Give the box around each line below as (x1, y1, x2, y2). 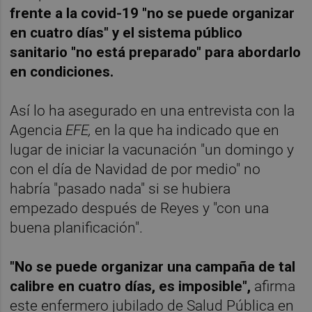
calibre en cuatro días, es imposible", (10, 277, 251, 295)
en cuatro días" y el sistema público (10, 24, 243, 41)
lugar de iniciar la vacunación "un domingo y (10, 141, 295, 158)
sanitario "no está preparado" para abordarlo (10, 43, 302, 61)
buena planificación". (10, 219, 143, 236)
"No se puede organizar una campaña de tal (10, 258, 296, 275)
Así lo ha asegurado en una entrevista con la (10, 102, 295, 119)
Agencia (10, 121, 66, 139)
